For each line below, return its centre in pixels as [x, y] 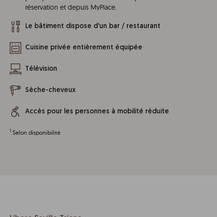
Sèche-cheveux [50, 90]
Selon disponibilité [37, 132]
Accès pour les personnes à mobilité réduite [97, 111]
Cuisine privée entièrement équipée [84, 47]
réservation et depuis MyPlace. [71, 7]
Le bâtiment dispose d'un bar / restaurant [93, 26]
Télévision [41, 69]
